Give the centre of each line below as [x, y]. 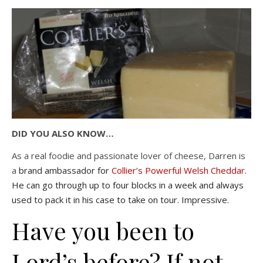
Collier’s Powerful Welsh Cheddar [178, 170]
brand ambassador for [65, 170]
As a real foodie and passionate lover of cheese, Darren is [129, 155]
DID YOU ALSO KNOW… [63, 133]
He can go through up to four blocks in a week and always [128, 185]
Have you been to [103, 230]
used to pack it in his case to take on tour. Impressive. [120, 199]
